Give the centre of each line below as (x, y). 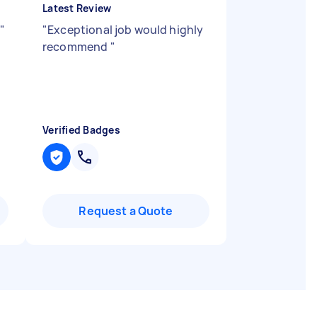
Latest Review (77, 8)
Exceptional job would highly (126, 30)
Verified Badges (81, 130)
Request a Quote (126, 211)
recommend (76, 47)
